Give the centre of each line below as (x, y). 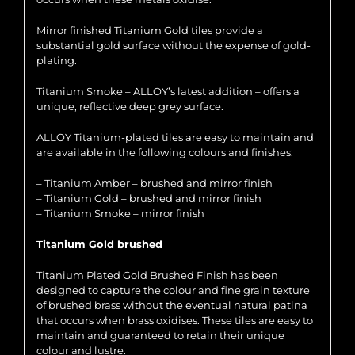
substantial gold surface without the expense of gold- (174, 46)
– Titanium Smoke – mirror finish (120, 214)
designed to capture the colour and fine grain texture (173, 290)
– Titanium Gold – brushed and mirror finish (149, 198)
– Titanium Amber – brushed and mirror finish (155, 183)
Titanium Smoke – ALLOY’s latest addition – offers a (168, 92)
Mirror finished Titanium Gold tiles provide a (150, 31)
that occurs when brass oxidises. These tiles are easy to (175, 321)
